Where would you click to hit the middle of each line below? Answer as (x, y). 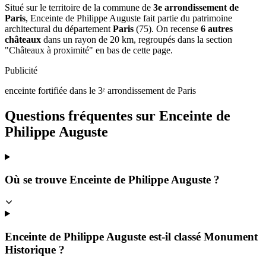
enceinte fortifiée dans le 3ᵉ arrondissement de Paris (100, 90)
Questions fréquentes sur (82, 115)
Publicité (21, 70)
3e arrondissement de (196, 7)
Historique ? (35, 249)
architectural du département (59, 28)
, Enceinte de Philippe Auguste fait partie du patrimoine (129, 18)
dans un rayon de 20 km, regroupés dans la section (137, 39)
